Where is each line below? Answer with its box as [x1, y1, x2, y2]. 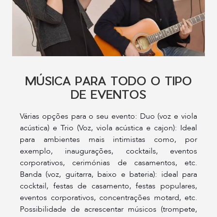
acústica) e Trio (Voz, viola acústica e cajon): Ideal [20, 123, 197, 134]
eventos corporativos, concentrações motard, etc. [20, 192, 197, 203]
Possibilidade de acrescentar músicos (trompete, [20, 204, 197, 215]
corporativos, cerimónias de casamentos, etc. [20, 157, 197, 169]
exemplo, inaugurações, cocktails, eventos [20, 146, 197, 157]
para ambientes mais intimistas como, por [20, 134, 197, 145]
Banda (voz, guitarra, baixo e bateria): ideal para [20, 169, 197, 180]
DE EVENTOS [71, 87, 146, 101]
